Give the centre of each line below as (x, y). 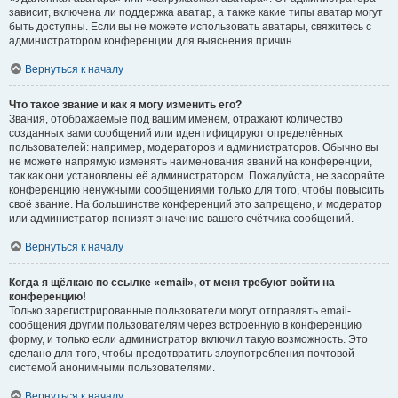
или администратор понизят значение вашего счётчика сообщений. (181, 219)
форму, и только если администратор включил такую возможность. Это (188, 339)
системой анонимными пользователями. (112, 368)
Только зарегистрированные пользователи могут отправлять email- (180, 311)
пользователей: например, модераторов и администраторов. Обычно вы (194, 147)
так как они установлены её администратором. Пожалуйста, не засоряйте (197, 176)
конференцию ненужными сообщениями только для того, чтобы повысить (196, 190)
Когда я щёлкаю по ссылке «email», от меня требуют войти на (172, 283)
